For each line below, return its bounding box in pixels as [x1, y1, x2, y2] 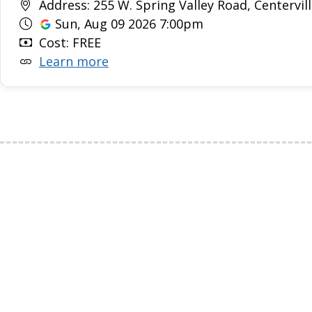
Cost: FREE [36, 34, 101, 51]
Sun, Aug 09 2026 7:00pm [52, 15, 203, 32]
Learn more [39, 53, 109, 70]
